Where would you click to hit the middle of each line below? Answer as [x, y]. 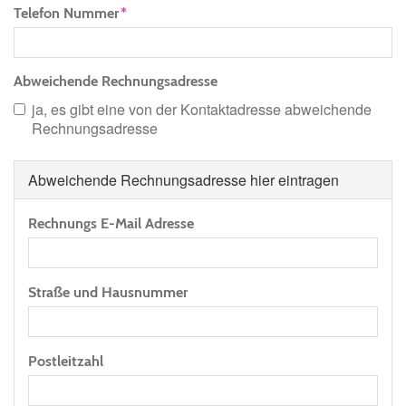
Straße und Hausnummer [108, 292]
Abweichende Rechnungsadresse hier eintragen [184, 180]
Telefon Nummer [66, 13]
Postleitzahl [66, 361]
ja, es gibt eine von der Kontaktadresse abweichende [202, 110]
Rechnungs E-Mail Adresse [111, 223]
